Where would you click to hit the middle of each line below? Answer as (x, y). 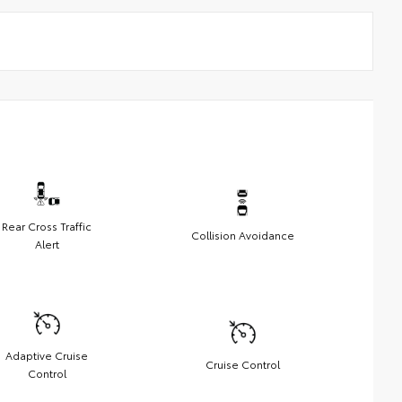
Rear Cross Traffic (47, 225)
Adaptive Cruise (47, 354)
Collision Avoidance (242, 234)
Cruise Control (242, 363)
